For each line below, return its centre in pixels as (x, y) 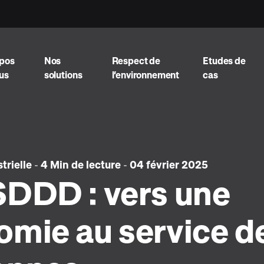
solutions (63, 75)
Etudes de (224, 61)
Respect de (136, 61)
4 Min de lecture (81, 164)
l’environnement (146, 75)
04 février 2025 (169, 164)
